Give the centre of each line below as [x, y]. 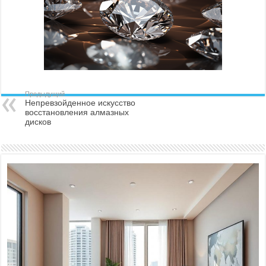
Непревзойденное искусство [80, 103]
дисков [38, 122]
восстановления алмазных [77, 112]
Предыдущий [45, 94]
